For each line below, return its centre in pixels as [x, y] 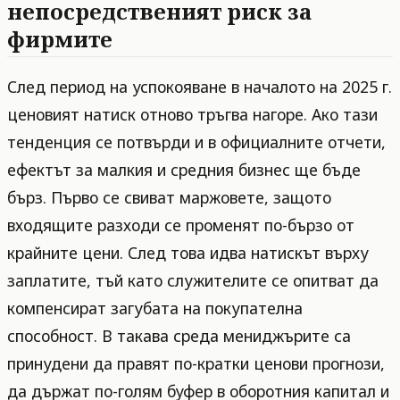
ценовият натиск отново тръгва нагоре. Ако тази [192, 114]
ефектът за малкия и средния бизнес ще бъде [184, 169]
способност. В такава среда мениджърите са [179, 335]
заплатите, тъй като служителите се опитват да [193, 280]
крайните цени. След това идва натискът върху [188, 252]
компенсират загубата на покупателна [155, 308]
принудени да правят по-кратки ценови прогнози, [196, 363]
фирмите [60, 39]
